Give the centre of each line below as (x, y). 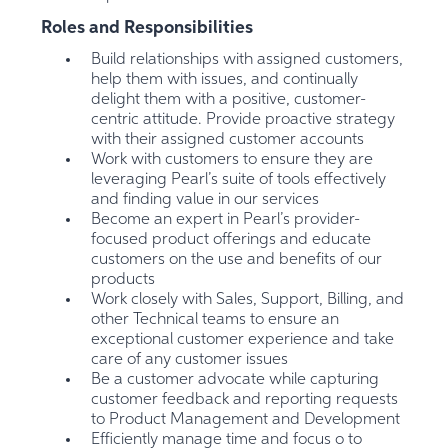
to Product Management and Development (246, 420)
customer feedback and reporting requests (245, 400)
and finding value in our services (205, 200)
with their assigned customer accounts (228, 140)
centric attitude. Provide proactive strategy (243, 120)
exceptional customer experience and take (243, 340)
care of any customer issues (190, 360)
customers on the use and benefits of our (237, 260)
